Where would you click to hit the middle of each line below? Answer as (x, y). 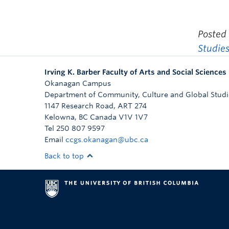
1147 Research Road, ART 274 (96, 106)
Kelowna (60, 117)
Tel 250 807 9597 (75, 128)
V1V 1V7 (133, 117)
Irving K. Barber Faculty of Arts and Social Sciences (135, 72)
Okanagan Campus (78, 83)
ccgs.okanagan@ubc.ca (107, 139)
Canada (103, 117)
